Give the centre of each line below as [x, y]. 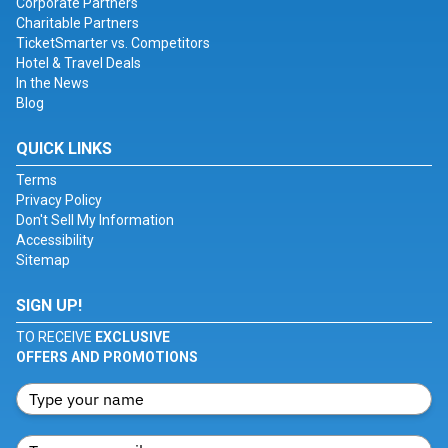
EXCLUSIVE [131, 337]
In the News [52, 83]
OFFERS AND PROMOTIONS [107, 357]
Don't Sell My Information [95, 220]
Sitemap [43, 260]
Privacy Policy [59, 200]
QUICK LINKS [64, 149]
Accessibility [55, 240]
